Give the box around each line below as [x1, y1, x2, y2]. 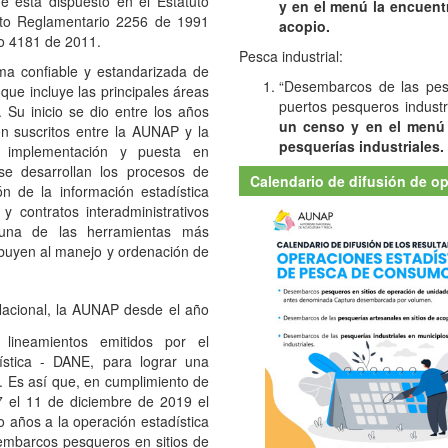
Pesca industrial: [239, 43, 343, 64]
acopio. [279, 13, 330, 34]
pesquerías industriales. [279, 133, 444, 154]
